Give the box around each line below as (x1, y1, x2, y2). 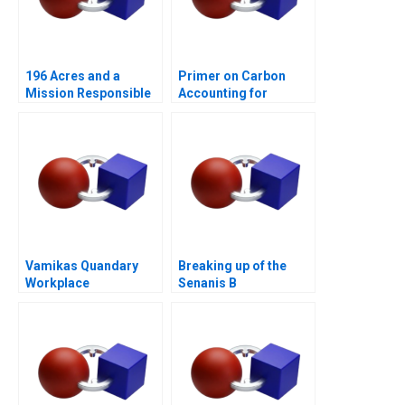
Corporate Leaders (178, 102, 293, 118)
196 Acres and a (25, 68, 120, 83)
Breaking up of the (178, 258, 287, 273)
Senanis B (178, 275, 237, 290)
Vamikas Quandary (25, 258, 138, 273)
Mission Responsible (25, 85, 151, 100)
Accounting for (178, 85, 268, 100)
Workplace (25, 275, 89, 290)
